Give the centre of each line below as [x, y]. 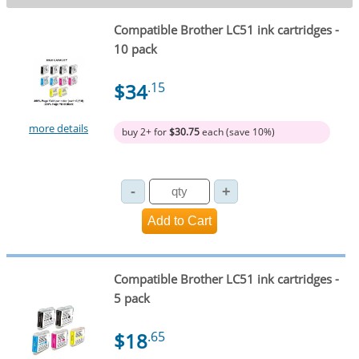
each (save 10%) [237, 132]
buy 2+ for [145, 132]
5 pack [131, 298]
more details [59, 129]
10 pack [135, 49]
